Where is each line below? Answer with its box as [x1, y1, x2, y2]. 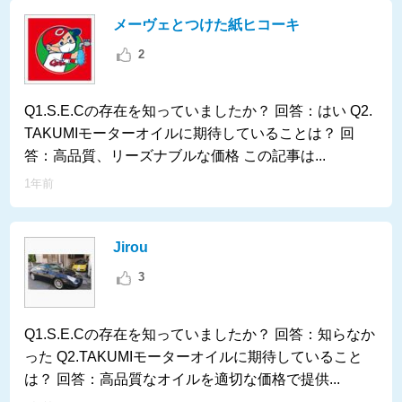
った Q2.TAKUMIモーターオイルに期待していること [24, 349, 363, 365]
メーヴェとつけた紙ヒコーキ [112, 16, 300, 32]
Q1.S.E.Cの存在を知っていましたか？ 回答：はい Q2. [24, 103, 373, 119]
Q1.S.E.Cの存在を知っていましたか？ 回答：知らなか [24, 327, 376, 343]
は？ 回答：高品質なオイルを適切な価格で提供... [24, 371, 341, 388]
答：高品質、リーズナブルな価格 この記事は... [24, 148, 327, 164]
